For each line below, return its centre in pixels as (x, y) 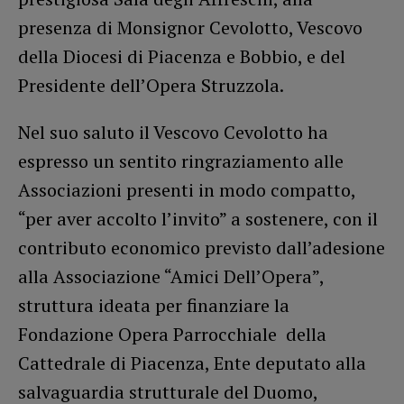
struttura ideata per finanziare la (154, 305)
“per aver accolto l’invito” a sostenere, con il (198, 218)
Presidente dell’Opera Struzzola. (151, 85)
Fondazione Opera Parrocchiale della (172, 334)
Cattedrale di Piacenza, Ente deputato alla (192, 363)
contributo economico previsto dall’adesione (202, 247)
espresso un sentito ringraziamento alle (181, 161)
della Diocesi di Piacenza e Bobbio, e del (182, 56)
